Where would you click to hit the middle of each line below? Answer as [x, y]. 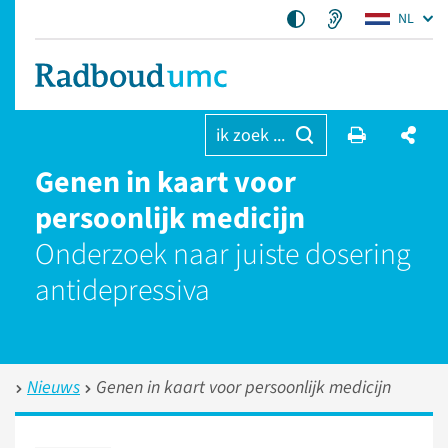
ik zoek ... [250, 135]
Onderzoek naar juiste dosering [223, 254]
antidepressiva [122, 290]
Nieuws [53, 387]
